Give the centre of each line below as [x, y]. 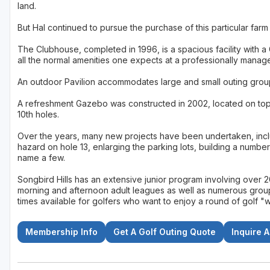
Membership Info [61, 232]
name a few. [41, 158]
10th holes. [38, 115]
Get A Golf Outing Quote [165, 232]
